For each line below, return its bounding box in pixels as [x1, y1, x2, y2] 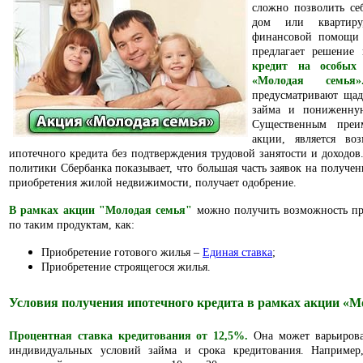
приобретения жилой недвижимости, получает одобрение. [9, 177, 297, 189]
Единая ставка [203, 246, 272, 258]
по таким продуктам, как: [9, 219, 135, 231]
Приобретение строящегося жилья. [41, 261, 211, 273]
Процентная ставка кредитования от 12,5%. [9, 329, 249, 342]
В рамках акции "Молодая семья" [9, 204, 193, 216]
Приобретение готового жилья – [41, 246, 203, 258]
